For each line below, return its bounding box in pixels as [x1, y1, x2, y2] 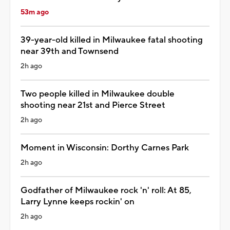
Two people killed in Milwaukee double [21, 88, 175, 100]
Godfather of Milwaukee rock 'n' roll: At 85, [21, 184, 191, 196]
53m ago [21, 7, 49, 17]
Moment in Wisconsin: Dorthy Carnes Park [21, 142, 189, 154]
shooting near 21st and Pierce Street [21, 99, 165, 111]
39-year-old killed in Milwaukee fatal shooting [21, 34, 203, 46]
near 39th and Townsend [21, 45, 119, 57]
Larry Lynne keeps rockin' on [21, 196, 135, 207]
